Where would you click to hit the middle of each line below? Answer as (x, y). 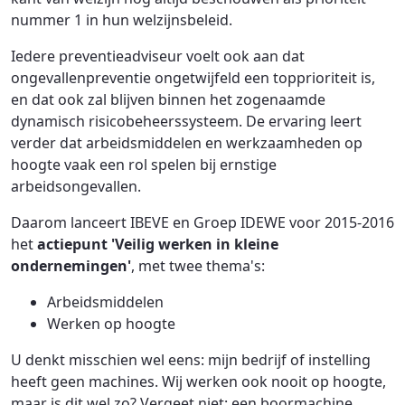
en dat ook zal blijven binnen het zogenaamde (168, 99)
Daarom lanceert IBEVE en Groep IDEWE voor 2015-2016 (202, 222)
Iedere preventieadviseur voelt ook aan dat (158, 56)
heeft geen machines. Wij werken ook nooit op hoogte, (198, 381)
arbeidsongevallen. (76, 186)
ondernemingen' (71, 266)
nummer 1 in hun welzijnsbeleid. (122, 20)
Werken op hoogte (111, 324)
